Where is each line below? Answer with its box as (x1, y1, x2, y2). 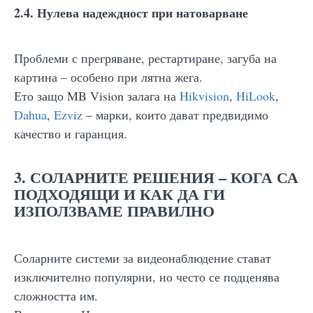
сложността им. (14, 286, 98, 304)
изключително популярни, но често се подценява (14, 268, 279, 285)
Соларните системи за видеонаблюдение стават (14, 249, 271, 266)
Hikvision (180, 87, 229, 104)
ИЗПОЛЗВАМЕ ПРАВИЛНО (14, 198, 214, 222)
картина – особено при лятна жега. (14, 68, 203, 85)
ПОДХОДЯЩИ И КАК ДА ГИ (14, 182, 225, 205)
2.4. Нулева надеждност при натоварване (14, 3, 248, 22)
